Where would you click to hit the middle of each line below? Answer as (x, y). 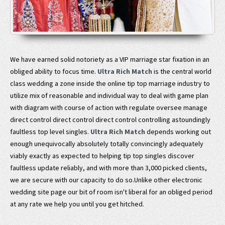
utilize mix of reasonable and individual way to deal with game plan (109, 95)
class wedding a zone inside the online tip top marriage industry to (110, 83)
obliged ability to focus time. (54, 71)
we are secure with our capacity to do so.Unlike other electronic (106, 180)
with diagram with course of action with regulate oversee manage (109, 107)
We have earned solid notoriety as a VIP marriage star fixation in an (110, 59)
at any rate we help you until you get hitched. (77, 204)
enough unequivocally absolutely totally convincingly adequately (107, 144)
